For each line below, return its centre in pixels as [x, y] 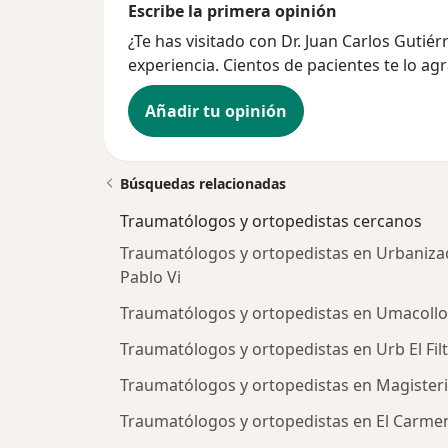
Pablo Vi [150, 276]
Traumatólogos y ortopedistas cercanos [271, 220]
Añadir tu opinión [216, 110]
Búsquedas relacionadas [203, 183]
